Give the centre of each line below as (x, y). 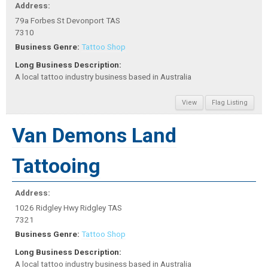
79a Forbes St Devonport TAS (68, 20)
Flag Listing (230, 103)
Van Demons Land (94, 135)
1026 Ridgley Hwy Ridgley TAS (68, 208)
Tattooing (56, 166)
